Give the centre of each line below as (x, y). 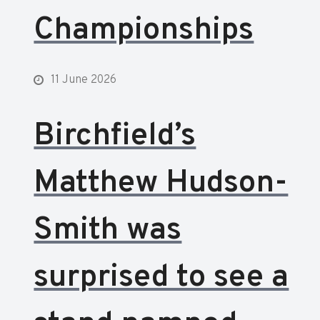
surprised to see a (161, 278)
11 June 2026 (84, 80)
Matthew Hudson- (161, 184)
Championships (144, 31)
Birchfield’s (115, 136)
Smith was (108, 231)
